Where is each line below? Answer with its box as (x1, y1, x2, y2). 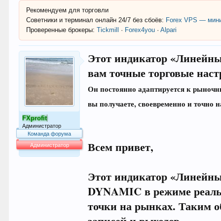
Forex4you (125, 26, 155, 34)
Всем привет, (88, 139, 154, 155)
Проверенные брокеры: (26, 26, 95, 34)
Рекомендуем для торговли (26, 6, 109, 14)
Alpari (160, 26, 177, 34)
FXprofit (22, 114, 47, 122)
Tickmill (97, 26, 119, 34)
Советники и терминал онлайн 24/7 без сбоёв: (26, 16, 166, 24)
